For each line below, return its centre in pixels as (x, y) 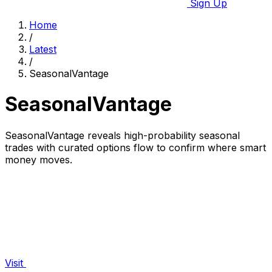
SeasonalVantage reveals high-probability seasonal (122, 135)
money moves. (39, 159)
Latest (43, 49)
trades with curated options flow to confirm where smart (135, 147)
